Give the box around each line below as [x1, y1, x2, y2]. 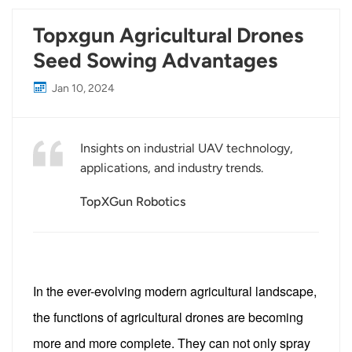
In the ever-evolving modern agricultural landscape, [33, 281, 317, 300]
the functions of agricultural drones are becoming [33, 307, 304, 326]
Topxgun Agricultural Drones [33, 23, 304, 49]
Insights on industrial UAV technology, [80, 141, 294, 156]
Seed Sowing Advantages [33, 48, 278, 74]
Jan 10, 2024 [52, 82, 115, 96]
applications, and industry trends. [80, 160, 264, 176]
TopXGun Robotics [80, 193, 186, 209]
